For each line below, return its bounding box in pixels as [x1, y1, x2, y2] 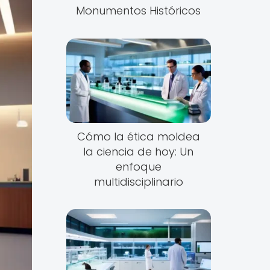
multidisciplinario [93, 174, 183, 189]
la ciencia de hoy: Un [83, 143, 194, 159]
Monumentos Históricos [76, 3, 201, 18]
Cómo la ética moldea [77, 128, 200, 144]
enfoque [115, 159, 162, 174]
